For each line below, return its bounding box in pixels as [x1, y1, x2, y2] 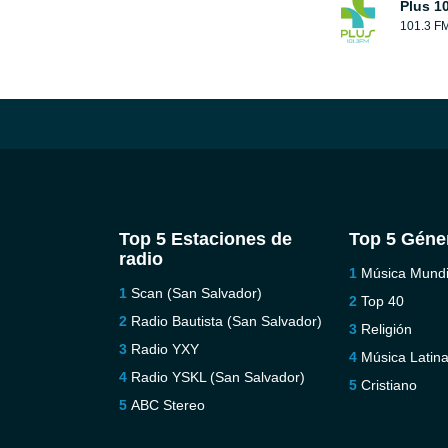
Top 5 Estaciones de [118, 229, 292, 249]
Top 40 [361, 293, 405, 309]
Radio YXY [130, 341, 199, 357]
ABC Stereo [130, 397, 205, 413]
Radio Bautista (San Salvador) [130, 313, 322, 329]
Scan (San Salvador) [130, 285, 262, 301]
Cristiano [361, 377, 418, 393]
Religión [361, 321, 413, 337]
